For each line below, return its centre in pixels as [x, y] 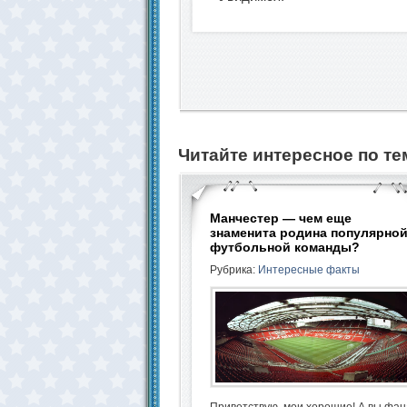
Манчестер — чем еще [281, 218]
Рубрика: [234, 270]
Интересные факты [309, 270]
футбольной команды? [285, 247]
